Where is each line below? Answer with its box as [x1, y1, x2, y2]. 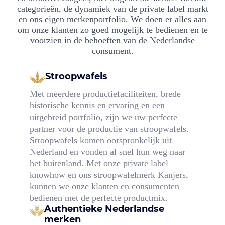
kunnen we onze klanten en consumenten [29, 181, 179, 191]
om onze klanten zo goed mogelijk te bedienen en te [17, 25, 208, 35]
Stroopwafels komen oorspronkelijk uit [29, 135, 172, 145]
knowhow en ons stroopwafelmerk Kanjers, [29, 169, 188, 180]
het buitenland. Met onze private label [29, 158, 168, 168]
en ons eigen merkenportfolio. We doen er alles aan [19, 14, 206, 25]
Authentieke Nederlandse [44, 203, 165, 214]
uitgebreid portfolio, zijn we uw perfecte [29, 111, 177, 122]
